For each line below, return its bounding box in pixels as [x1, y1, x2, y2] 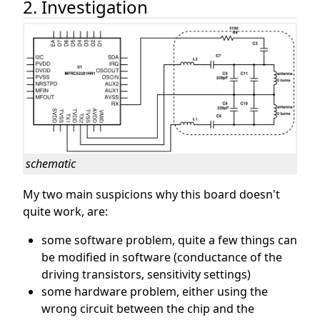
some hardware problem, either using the [41, 284, 268, 300]
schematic [25, 155, 76, 171]
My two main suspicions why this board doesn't [23, 186, 280, 203]
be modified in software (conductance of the [41, 249, 282, 266]
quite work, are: [23, 204, 108, 220]
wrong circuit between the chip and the [41, 301, 254, 317]
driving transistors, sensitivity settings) [41, 266, 251, 283]
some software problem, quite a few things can [41, 232, 297, 249]
